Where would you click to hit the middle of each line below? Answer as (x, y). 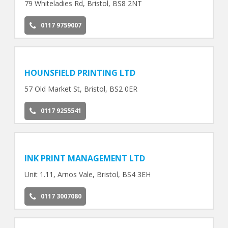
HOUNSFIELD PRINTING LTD (80, 73)
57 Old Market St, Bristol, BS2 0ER (81, 89)
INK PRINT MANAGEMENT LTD (84, 158)
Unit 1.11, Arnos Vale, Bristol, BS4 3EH (87, 174)
